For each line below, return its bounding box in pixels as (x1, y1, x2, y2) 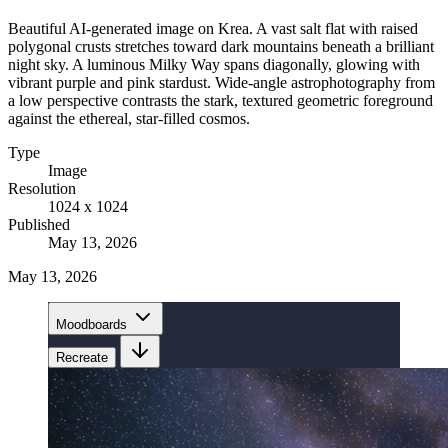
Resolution (8, 179, 76, 197)
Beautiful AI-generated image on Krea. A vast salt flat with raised (8, 19, 418, 37)
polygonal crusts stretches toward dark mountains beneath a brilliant (8, 37, 434, 55)
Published (8, 215, 70, 233)
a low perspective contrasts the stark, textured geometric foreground (8, 91, 433, 109)
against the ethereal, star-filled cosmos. (8, 109, 250, 127)
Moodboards (56, 316, 127, 332)
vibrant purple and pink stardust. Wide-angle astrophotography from (8, 73, 435, 91)
